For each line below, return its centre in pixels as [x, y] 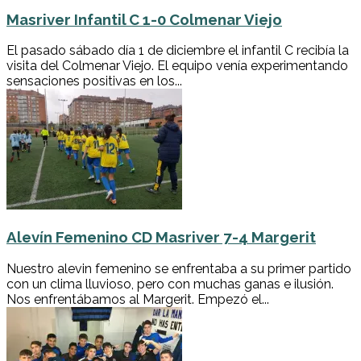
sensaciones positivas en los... [94, 81]
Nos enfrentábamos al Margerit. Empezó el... [138, 299]
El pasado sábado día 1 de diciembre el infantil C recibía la [178, 51]
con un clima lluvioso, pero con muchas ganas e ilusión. [170, 284]
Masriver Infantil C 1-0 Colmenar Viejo [144, 19]
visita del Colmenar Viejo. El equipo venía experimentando [177, 66]
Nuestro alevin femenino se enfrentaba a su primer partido [179, 268]
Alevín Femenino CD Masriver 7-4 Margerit [161, 237]
